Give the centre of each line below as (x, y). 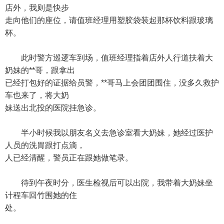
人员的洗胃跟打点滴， (45, 145)
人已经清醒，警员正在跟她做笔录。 (69, 158)
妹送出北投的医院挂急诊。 (53, 108)
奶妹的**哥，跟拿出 (40, 70)
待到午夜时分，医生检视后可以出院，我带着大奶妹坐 (109, 183)
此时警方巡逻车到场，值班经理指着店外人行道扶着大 (109, 58)
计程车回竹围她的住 (41, 195)
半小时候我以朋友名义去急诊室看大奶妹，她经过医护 (109, 133)
